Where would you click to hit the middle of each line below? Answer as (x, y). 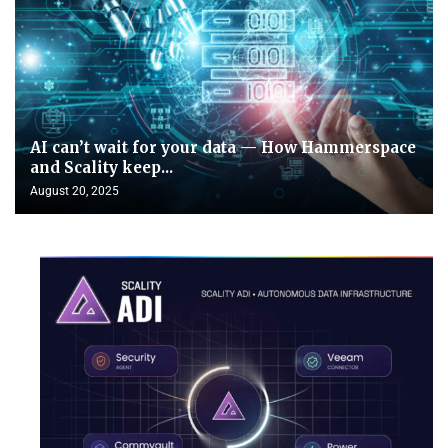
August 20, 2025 (74, 190)
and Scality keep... (101, 167)
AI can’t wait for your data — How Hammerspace (223, 147)
